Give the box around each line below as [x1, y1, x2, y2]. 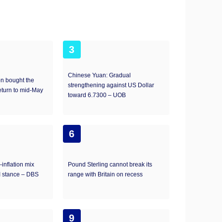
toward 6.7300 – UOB [67, 91, 126, 99]
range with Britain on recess [67, 170, 143, 178]
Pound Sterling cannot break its [67, 161, 152, 168]
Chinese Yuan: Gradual [67, 71, 131, 79]
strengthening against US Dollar [67, 81, 154, 89]
